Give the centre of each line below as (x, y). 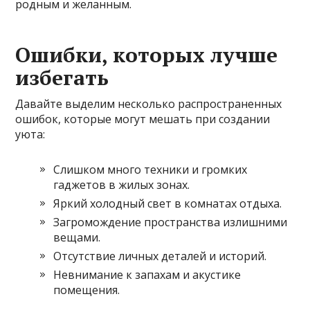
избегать (62, 78)
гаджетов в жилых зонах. (122, 185)
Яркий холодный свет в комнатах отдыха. (168, 204)
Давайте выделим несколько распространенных (149, 104)
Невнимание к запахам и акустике (147, 275)
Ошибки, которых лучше (147, 55)
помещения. (87, 290)
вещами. (77, 238)
